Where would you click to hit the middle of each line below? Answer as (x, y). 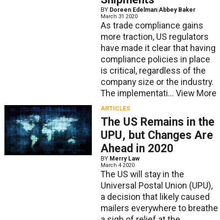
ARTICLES (115, 108)
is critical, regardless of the (153, 71)
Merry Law (124, 159)
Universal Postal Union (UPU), (156, 186)
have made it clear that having (158, 48)
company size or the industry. (157, 82)
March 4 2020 (117, 165)
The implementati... (138, 94)
